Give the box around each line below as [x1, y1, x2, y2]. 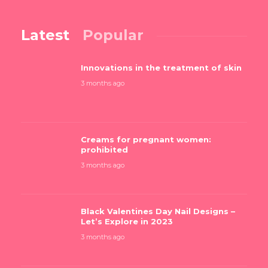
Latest [21, 26, 69, 44]
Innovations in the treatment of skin [81, 63, 242, 73]
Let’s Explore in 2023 [81, 217, 173, 227]
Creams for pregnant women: [81, 135, 211, 145]
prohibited [81, 145, 128, 155]
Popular [83, 26, 144, 44]
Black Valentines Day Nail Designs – [81, 206, 235, 217]
